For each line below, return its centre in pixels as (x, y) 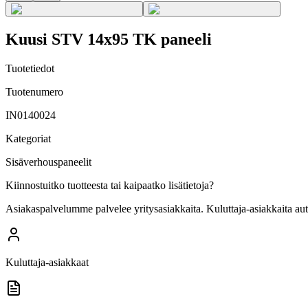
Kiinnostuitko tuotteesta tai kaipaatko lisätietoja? (110, 185)
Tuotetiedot (30, 68)
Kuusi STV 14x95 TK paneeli (109, 39)
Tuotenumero (34, 91)
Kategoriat (28, 138)
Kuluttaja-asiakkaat (47, 262)
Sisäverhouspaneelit (48, 162)
